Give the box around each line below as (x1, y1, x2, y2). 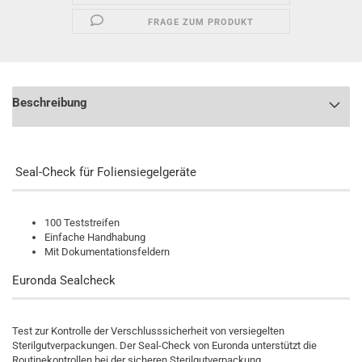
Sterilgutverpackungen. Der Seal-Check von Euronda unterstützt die (12, 339, 317, 351)
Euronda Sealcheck (12, 273, 116, 288)
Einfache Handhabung (44, 231, 145, 243)
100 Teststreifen (44, 217, 120, 229)
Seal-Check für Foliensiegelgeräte (12, 165, 196, 179)
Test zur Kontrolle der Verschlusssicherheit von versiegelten (12, 325, 284, 337)
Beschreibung (12, 95, 87, 110)
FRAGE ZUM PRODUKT (148, 17, 255, 27)
